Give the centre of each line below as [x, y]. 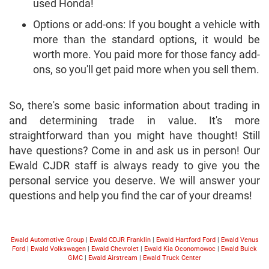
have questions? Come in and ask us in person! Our [134, 151]
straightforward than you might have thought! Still [134, 136]
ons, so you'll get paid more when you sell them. [146, 70]
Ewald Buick [239, 249]
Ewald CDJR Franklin [120, 240]
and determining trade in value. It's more [134, 121]
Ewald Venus [240, 240]
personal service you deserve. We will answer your [134, 181]
